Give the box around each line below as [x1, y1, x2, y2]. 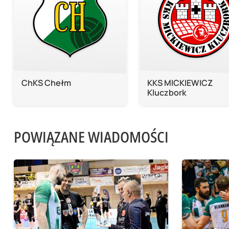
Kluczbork [147, 86, 187, 98]
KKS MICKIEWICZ [147, 77, 213, 88]
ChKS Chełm [21, 77, 71, 88]
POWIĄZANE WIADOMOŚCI [13, 126, 169, 147]
